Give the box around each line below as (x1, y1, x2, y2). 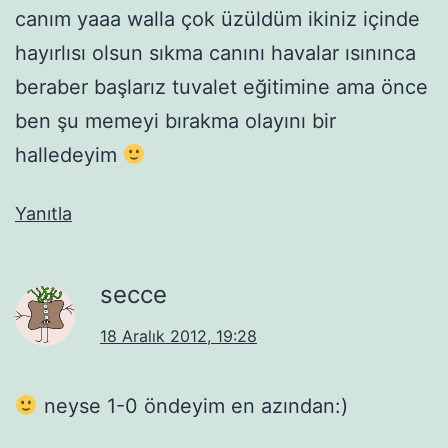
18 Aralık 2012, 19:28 (100, 325, 257, 346)
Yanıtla (15, 202, 72, 224)
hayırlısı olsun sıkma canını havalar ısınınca (15, 40, 416, 65)
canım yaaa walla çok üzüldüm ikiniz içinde (15, 6, 420, 31)
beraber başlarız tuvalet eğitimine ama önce (15, 74, 428, 99)
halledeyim (15, 142, 123, 167)
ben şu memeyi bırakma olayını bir (15, 108, 336, 133)
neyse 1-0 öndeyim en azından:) (37, 393, 348, 418)
